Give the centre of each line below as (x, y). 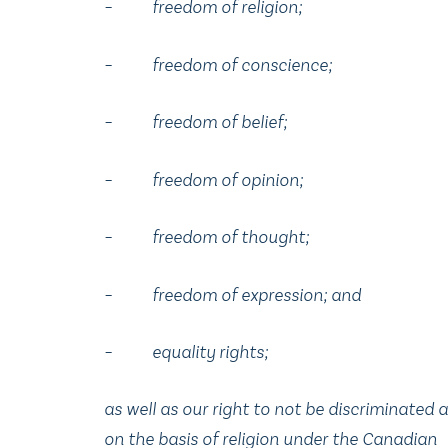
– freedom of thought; (206, 237)
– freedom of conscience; (218, 64)
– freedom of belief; (195, 122)
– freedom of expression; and (232, 294)
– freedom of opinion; (203, 179)
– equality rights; (186, 352)
